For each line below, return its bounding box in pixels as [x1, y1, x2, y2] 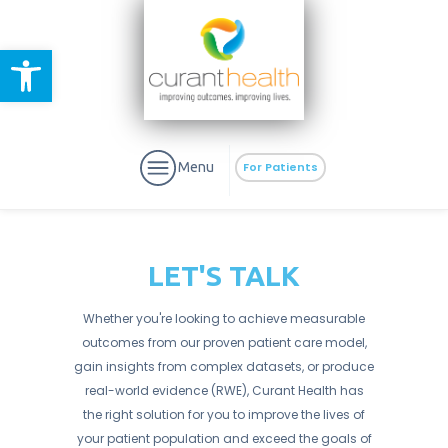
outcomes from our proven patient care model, [81, 334, 367, 351]
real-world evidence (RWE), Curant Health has [84, 382, 364, 399]
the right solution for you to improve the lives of [83, 406, 365, 423]
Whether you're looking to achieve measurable [83, 310, 365, 327]
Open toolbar [9, 40, 117, 78]
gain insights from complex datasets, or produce [74, 358, 374, 375]
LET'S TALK [148, 260, 300, 291]
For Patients [243, 159, 318, 175]
